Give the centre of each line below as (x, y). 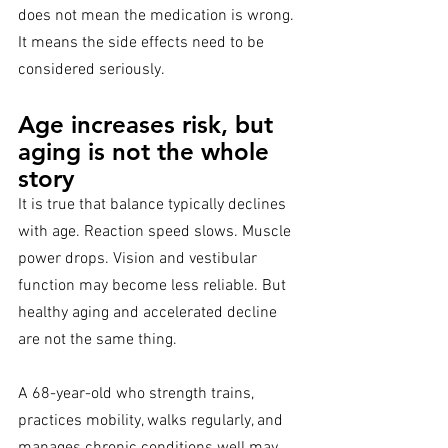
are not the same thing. (97, 340)
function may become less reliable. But (154, 286)
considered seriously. (91, 70)
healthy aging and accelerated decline (149, 313)
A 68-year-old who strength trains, (138, 394)
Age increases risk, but (149, 125)
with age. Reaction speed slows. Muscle (156, 232)
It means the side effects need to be (143, 43)
